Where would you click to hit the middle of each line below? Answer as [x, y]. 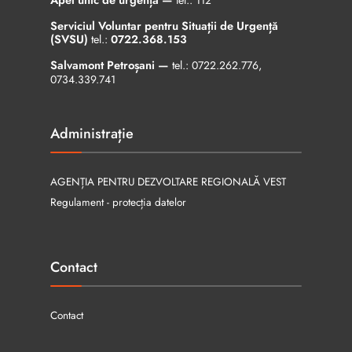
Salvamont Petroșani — [111, 65]
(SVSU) [71, 39]
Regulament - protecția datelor [118, 202]
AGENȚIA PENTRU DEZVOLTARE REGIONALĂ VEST [168, 182]
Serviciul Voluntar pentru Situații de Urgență [164, 26]
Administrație [92, 134]
